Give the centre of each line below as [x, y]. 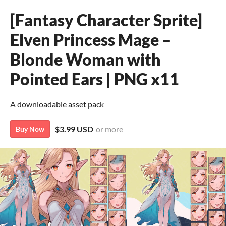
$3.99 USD [74, 129]
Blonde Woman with [86, 59]
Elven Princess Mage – [91, 40]
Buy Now [30, 129]
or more [109, 129]
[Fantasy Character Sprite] [106, 20]
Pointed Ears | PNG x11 [95, 79]
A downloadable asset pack [57, 104]
